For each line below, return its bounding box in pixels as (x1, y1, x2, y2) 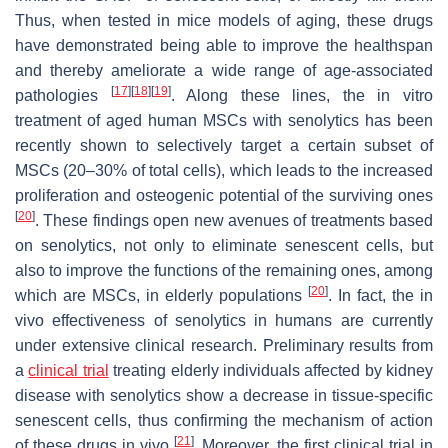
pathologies (15, 86, 111, 104)
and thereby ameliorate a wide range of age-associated (15, 61, 433, 79)
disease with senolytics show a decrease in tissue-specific (15, 386, 433, 404)
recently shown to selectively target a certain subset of (15, 136, 433, 154)
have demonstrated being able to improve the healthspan (15, 36, 433, 54)
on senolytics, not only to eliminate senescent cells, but (15, 236, 433, 254)
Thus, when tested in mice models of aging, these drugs (15, 11, 433, 29)
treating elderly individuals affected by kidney (108, 361, 433, 379)
